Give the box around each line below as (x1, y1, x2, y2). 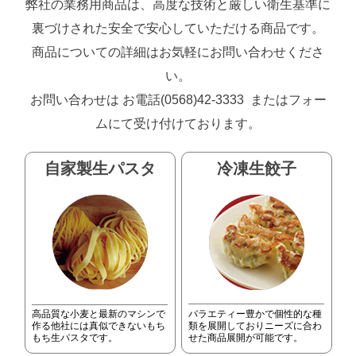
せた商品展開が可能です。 (188, 332, 304, 344)
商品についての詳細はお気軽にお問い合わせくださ (32, 44, 325, 59)
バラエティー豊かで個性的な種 (188, 308, 323, 320)
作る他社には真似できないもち (32, 320, 166, 332)
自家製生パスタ (44, 159, 157, 177)
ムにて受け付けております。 (95, 116, 261, 130)
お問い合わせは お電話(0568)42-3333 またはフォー (29, 92, 327, 106)
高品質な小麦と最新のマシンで (32, 308, 166, 320)
